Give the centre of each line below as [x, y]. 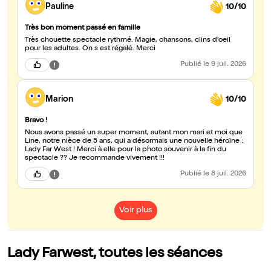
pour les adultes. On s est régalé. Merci [90, 49]
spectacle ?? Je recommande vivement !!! [95, 159]
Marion [59, 100]
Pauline [60, 7]
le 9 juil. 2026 [225, 65]
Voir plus [135, 211]
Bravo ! [36, 121]
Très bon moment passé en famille [83, 29]
